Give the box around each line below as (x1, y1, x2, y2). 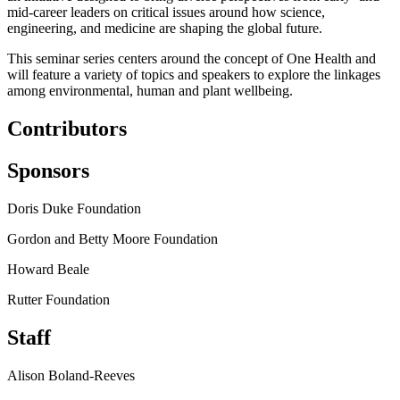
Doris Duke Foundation (7, 201, 141, 216)
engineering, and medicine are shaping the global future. (7, 21, 322, 37)
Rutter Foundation (7, 292, 110, 307)
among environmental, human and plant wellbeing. (7, 83, 293, 99)
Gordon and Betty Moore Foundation (7, 231, 218, 246)
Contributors (7, 117, 127, 141)
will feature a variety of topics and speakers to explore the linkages (7, 67, 380, 83)
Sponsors (7, 159, 89, 183)
